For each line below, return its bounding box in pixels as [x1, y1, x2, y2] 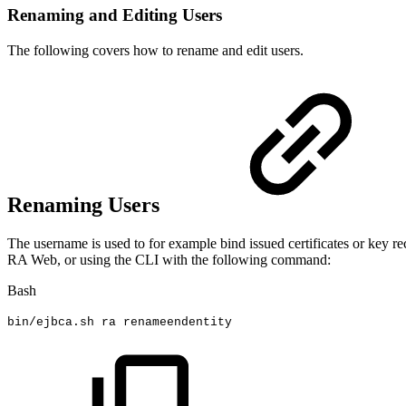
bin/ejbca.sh [7, 314, 94, 329]
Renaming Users [7, 193, 165, 217]
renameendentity [123, 314, 232, 329]
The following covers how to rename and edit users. [7, 42, 304, 58]
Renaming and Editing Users [7, 5, 222, 24]
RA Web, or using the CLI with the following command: [7, 252, 331, 268]
